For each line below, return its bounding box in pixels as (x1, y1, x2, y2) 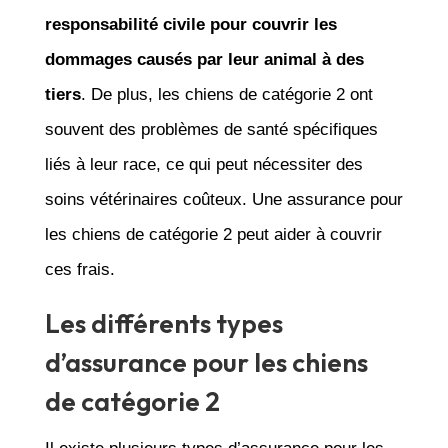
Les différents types (44, 306, 283, 340)
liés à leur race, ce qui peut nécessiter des (44, 154, 363, 174)
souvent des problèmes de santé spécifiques (44, 119, 378, 139)
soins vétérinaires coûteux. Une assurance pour (44, 189, 403, 209)
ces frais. (44, 259, 115, 279)
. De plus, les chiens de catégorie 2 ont (80, 84, 373, 104)
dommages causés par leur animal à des (44, 49, 364, 69)
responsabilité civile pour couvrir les (44, 14, 337, 34)
